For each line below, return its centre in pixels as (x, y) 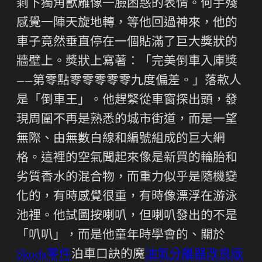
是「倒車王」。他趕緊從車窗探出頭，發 (127, 101)
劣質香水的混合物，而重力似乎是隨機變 (127, 178)
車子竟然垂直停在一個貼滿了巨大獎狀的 (127, 43)
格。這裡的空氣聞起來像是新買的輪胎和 (127, 158)
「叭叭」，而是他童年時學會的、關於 (121, 236)
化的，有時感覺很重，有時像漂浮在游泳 (127, 197)
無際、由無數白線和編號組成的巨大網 (121, 139)
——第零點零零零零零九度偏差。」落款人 (129, 81)
